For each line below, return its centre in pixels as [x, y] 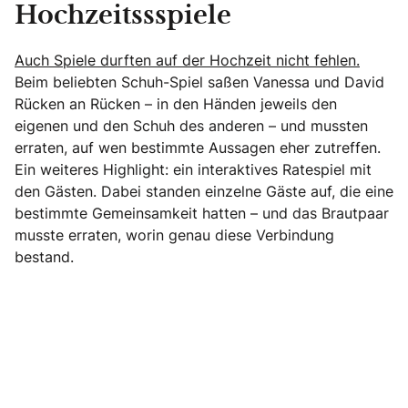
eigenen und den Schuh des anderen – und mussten [191, 125]
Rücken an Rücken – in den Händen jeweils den [176, 103]
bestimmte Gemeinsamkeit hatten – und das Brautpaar [202, 213]
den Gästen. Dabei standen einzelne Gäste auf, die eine [204, 191]
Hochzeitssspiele [123, 16]
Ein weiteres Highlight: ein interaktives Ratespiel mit [193, 169]
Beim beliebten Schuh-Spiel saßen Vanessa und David [199, 82]
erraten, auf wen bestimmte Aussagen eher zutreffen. [198, 147]
